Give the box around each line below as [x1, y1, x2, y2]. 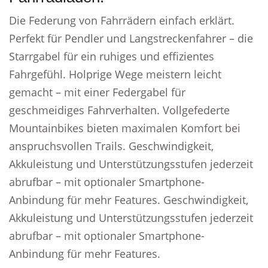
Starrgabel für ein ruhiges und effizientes [9, 49, 214, 63]
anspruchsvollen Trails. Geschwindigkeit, [9, 139, 214, 153]
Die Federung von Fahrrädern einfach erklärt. [9, 13, 234, 28]
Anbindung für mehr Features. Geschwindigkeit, [9, 193, 248, 207]
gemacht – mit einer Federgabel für [9, 85, 185, 99]
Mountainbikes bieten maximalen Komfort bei [9, 121, 240, 135]
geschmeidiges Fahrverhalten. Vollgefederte [9, 103, 230, 117]
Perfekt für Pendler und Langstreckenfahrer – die [9, 31, 253, 45]
